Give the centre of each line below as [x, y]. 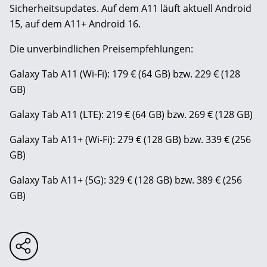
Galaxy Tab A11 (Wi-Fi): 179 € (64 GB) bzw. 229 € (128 [125, 74]
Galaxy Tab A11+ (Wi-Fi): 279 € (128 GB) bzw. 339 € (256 [130, 140]
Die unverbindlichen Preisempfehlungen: [101, 49]
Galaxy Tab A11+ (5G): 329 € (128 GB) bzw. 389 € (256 [126, 180]
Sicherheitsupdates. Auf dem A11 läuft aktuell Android [131, 9]
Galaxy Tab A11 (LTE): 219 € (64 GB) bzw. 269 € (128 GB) [131, 115]
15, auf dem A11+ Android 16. [75, 24]
